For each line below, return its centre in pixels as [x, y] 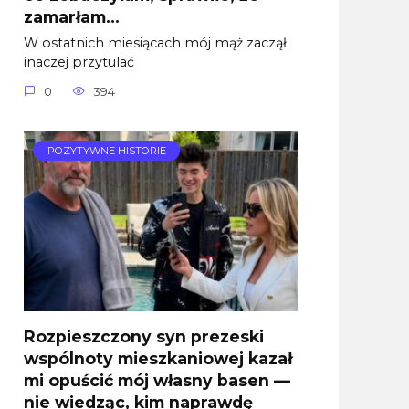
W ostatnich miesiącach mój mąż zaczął [155, 43]
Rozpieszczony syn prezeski [144, 336]
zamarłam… [72, 16]
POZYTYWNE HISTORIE [106, 151]
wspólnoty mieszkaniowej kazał [158, 358]
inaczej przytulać [79, 63]
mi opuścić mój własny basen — [157, 380]
